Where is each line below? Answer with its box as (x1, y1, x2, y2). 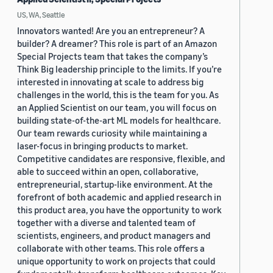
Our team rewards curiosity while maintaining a (17, 127, 207, 139)
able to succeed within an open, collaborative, (17, 166, 198, 177)
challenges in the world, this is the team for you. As (17, 89, 219, 101)
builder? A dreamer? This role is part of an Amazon (17, 38, 217, 49)
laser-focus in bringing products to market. (17, 140, 188, 152)
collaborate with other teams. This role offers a (17, 243, 205, 254)
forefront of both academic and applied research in (17, 191, 221, 203)
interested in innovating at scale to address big (17, 76, 204, 88)
